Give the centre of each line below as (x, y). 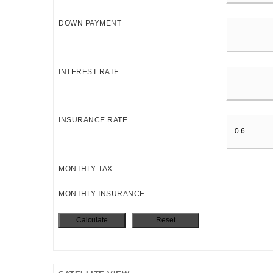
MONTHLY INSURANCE (102, 193)
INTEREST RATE (89, 72)
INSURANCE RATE (93, 120)
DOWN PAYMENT (90, 23)
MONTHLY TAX (86, 168)
